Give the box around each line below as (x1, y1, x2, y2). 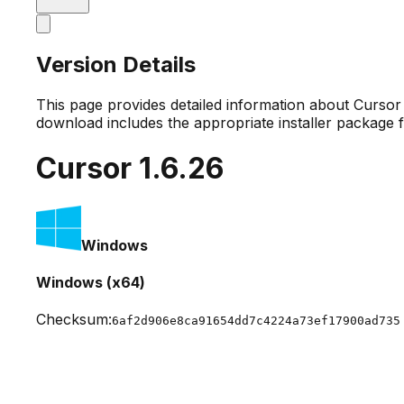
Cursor (36, 151, 139, 187)
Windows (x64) (36, 272, 145, 291)
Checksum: (36, 310, 112, 329)
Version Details (36, 50, 196, 78)
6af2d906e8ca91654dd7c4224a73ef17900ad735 (112, 314, 400, 328)
